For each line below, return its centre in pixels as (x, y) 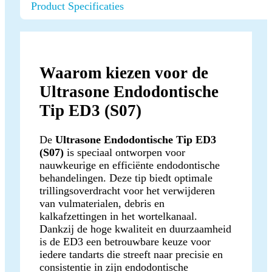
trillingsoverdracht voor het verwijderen (127, 190)
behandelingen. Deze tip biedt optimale (126, 178)
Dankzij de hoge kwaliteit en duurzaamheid (135, 229)
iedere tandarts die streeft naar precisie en (131, 254)
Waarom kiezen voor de (124, 73)
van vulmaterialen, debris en (102, 203)
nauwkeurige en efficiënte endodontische (130, 165)
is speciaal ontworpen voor (124, 152)
